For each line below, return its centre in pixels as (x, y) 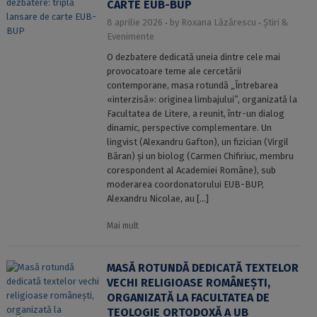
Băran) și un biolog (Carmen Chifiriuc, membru (200, 156)
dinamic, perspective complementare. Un (189, 128)
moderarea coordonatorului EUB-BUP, (185, 184)
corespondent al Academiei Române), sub (191, 170)
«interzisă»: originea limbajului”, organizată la (202, 99)
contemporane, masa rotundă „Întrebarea (192, 85)
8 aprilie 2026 (134, 22)
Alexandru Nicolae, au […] (157, 198)
